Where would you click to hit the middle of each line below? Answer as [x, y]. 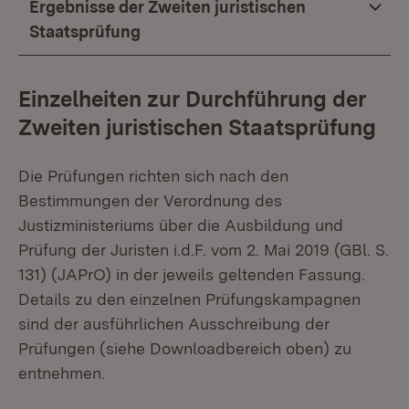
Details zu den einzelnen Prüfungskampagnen [189, 299]
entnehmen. [62, 373]
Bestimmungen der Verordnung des [150, 200]
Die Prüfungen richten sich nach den [153, 176]
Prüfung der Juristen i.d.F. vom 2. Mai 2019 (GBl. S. [204, 250]
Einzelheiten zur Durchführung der [192, 99]
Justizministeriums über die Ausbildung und [181, 225]
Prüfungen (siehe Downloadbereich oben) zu [185, 348]
